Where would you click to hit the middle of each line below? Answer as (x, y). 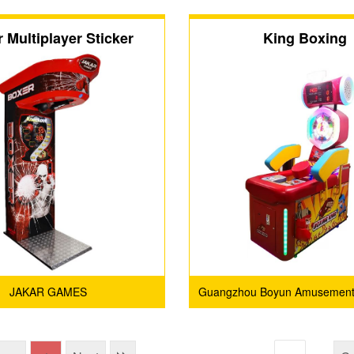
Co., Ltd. (305, 323)
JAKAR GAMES (49, 292)
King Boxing (305, 38)
